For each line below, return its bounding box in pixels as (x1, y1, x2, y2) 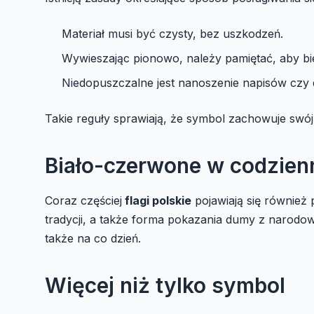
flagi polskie (122, 193, 191, 207)
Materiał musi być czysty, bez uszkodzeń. (62, 26, 283, 41)
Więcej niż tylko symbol (45, 272, 285, 298)
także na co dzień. (45, 231, 141, 245)
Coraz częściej (45, 193, 122, 207)
